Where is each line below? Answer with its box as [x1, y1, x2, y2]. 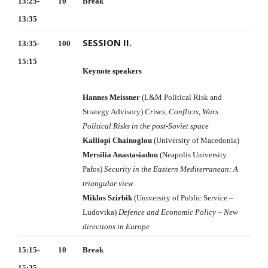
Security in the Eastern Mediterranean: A [104, 165, 238, 174]
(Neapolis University [158, 150, 227, 160]
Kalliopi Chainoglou [83, 136, 152, 145]
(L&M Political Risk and [140, 93, 222, 102]
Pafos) [83, 165, 104, 174]
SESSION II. [83, 36, 132, 49]
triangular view [83, 179, 133, 188]
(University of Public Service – [132, 193, 233, 203]
